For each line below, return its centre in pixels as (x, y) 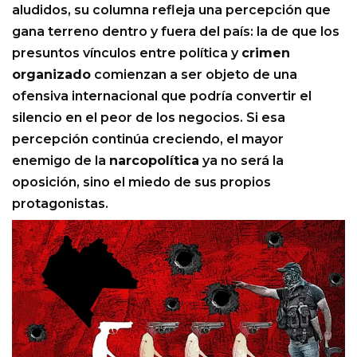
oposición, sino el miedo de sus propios (141, 182)
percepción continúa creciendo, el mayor (148, 139)
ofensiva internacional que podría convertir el (162, 96)
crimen (266, 53)
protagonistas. (60, 204)
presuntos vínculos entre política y (127, 53)
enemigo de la (61, 161)
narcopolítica (154, 161)
